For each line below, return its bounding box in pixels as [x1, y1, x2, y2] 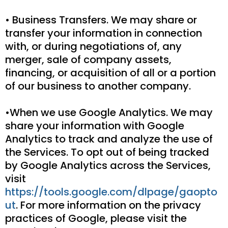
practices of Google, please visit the [5, 211, 187, 225]
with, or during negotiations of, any [5, 39, 182, 53]
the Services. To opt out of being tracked [5, 145, 209, 159]
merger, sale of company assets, [5, 52, 172, 67]
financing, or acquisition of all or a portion [5, 65, 216, 80]
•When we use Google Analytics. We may [5, 105, 213, 120]
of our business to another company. [5, 78, 191, 93]
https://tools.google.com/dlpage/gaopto [5, 184, 217, 199]
